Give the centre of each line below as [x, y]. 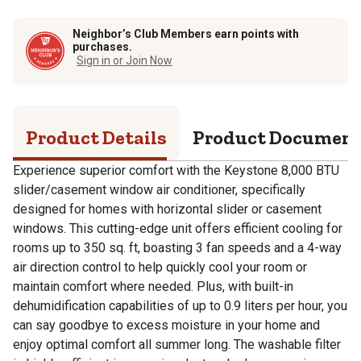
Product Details [96, 137]
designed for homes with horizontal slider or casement [167, 209]
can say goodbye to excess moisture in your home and [166, 325]
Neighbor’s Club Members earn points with [186, 33]
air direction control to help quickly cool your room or [160, 267]
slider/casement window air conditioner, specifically [159, 189]
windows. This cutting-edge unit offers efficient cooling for [178, 228]
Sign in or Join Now [124, 60]
